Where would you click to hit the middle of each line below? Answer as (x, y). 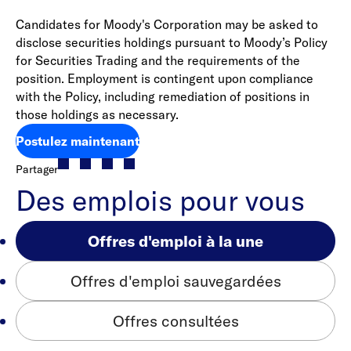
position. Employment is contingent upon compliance (165, 78)
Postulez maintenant (78, 141)
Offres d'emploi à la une (175, 241)
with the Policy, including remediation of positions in (163, 96)
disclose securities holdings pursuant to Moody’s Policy (172, 42)
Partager (37, 169)
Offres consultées (175, 321)
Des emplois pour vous (160, 200)
